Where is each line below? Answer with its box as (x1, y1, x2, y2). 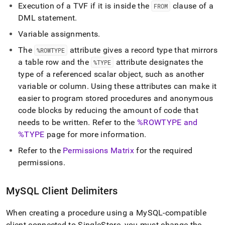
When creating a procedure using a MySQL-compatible (6, 208, 207, 217)
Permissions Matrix (63, 146, 134, 155)
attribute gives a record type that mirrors (67, 45, 218, 55)
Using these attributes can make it (89, 81, 217, 91)
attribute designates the (114, 57, 203, 67)
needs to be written (18, 118, 88, 127)
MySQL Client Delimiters (6, 185, 118, 197)
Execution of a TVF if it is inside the (18, 1, 152, 11)
